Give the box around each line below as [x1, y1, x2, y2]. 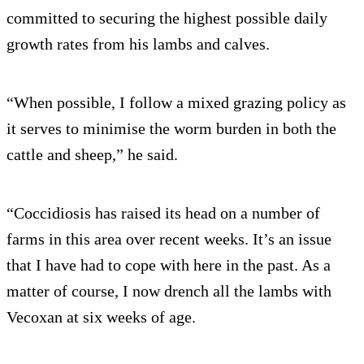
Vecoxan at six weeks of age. [6, 308, 196, 327]
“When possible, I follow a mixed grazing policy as [6, 93, 346, 112]
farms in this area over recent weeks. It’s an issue [6, 230, 331, 249]
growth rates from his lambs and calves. [6, 35, 270, 54]
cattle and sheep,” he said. [6, 145, 178, 164]
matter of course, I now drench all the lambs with [6, 282, 331, 301]
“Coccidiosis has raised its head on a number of [6, 204, 320, 223]
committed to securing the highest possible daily [6, 9, 327, 28]
